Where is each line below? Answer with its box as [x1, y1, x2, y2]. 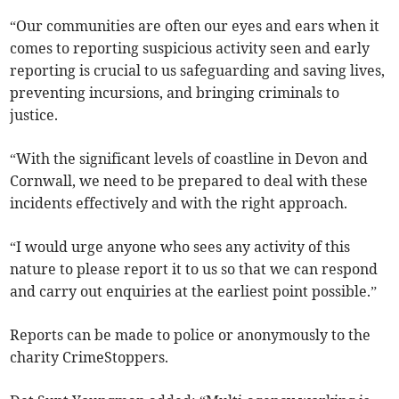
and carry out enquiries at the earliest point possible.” [10, 282, 378, 301]
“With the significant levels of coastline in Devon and [10, 150, 369, 168]
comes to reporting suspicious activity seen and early [10, 39, 370, 58]
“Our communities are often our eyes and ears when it [10, 17, 380, 36]
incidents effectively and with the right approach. [10, 194, 348, 213]
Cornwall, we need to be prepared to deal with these [10, 172, 369, 191]
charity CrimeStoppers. [10, 348, 169, 367]
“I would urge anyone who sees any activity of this [10, 238, 351, 256]
